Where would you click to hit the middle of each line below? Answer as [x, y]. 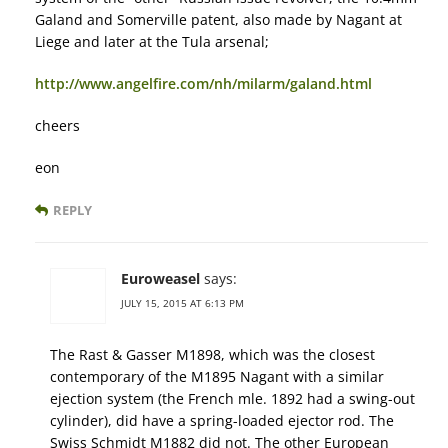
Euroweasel [160, 279]
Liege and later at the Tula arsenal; [152, 42]
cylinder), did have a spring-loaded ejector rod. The [222, 421]
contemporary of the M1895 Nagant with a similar [217, 377]
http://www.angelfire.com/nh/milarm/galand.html [203, 84]
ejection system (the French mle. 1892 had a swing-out [232, 399]
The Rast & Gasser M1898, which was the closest [212, 355]
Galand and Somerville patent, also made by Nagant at [218, 20]
